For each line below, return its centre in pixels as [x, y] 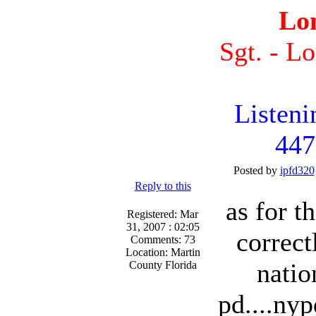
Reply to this [163, 186]
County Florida [163, 265]
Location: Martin [163, 252]
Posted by [256, 170]
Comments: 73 [163, 239]
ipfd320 [297, 170]
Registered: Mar [163, 214]
